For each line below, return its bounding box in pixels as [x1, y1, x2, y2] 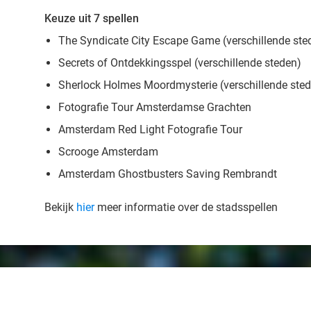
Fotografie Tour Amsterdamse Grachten [58, 101, 251, 114]
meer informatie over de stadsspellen [94, 201, 278, 214]
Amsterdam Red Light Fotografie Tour [58, 123, 242, 136]
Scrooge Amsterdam [58, 145, 158, 158]
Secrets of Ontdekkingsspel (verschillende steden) [58, 56, 301, 69]
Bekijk [44, 201, 76, 214]
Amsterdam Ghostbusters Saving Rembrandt [58, 167, 277, 180]
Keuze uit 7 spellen [44, 12, 139, 25]
